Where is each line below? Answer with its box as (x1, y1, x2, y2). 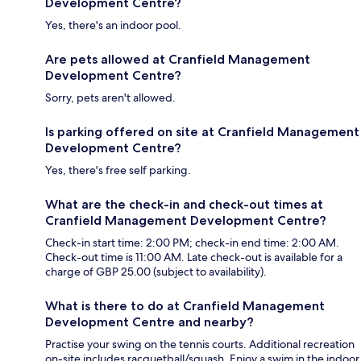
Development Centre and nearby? (45, 313, 254, 330)
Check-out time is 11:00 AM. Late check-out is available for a (45, 249, 342, 264)
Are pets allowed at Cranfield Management (45, 51, 310, 67)
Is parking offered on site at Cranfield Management (45, 123, 359, 139)
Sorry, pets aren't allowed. (45, 89, 176, 105)
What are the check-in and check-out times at (45, 196, 323, 212)
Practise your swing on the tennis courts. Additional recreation (45, 336, 355, 351)
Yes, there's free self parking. (45, 162, 191, 177)
